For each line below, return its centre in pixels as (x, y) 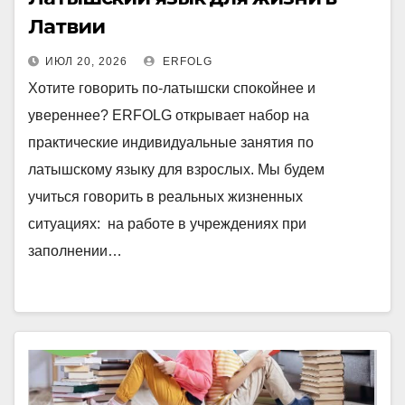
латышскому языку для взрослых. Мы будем (176, 170)
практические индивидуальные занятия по (171, 142)
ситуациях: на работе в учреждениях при (167, 224)
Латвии (66, 27)
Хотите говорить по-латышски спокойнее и (172, 88)
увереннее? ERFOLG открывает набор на (169, 115)
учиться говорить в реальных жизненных (165, 197)
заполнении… (75, 251)
